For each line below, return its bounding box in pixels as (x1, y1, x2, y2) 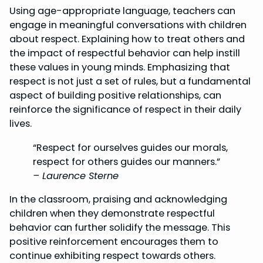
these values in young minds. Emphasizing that (9, 60, 230, 75)
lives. (9, 117, 32, 131)
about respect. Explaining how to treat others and (9, 32, 245, 46)
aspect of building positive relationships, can (9, 89, 221, 103)
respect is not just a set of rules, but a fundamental (9, 75, 251, 89)
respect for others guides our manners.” (33, 154, 220, 168)
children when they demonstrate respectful (9, 206, 215, 220)
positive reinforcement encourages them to (9, 234, 218, 248)
